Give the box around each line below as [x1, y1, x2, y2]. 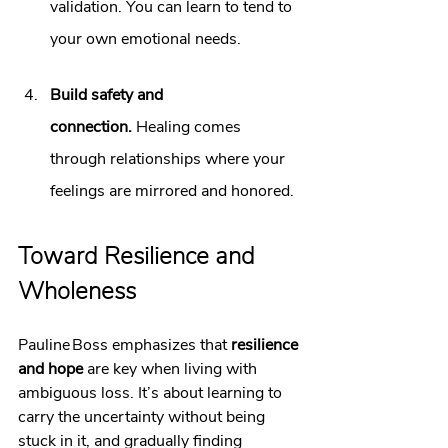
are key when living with [83, 358, 261, 380]
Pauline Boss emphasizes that [18, 334, 231, 356]
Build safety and [50, 84, 167, 106]
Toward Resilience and [18, 240, 261, 272]
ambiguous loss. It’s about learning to [18, 382, 286, 404]
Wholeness [18, 275, 136, 307]
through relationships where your [50, 148, 289, 170]
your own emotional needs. [50, 28, 241, 50]
